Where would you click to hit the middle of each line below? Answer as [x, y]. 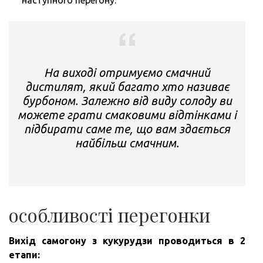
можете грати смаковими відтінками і [127, 114]
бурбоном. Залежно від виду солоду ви [127, 100]
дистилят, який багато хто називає [127, 86]
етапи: [24, 254]
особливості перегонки [109, 214]
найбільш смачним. [127, 143]
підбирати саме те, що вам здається [127, 129]
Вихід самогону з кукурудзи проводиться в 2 [127, 240]
